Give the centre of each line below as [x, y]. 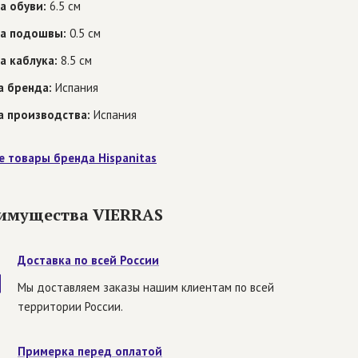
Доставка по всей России [88, 261]
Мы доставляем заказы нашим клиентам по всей [146, 288]
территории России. [70, 307]
